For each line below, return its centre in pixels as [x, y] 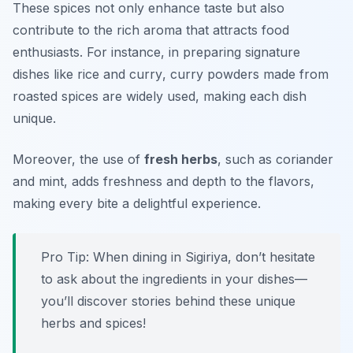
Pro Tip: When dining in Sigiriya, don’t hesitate [178, 257]
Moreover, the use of [78, 160]
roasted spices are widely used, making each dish [160, 97]
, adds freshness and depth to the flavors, [189, 182]
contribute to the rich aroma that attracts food [151, 30]
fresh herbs [181, 160]
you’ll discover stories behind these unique [168, 301]
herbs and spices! [93, 323]
